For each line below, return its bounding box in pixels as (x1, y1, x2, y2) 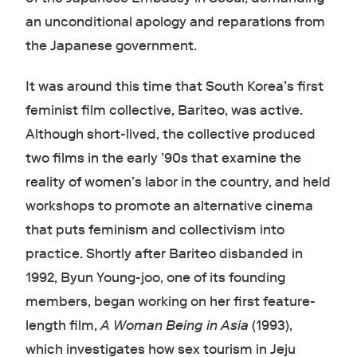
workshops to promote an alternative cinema (25, 197, 313, 214)
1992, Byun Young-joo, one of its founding (25, 269, 285, 286)
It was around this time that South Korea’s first (25, 77, 324, 95)
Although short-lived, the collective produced (25, 125, 316, 143)
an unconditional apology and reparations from (25, 13, 325, 30)
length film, (25, 316, 100, 334)
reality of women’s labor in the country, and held (25, 173, 331, 190)
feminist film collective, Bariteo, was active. (25, 101, 303, 119)
